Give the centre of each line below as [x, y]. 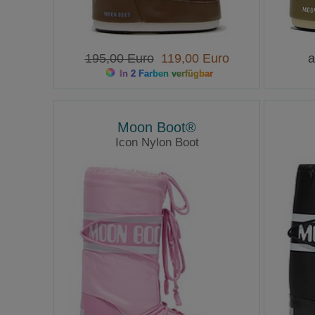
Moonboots [157, 157]
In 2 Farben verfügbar [165, 74]
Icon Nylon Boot [157, 142]
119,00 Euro [191, 59]
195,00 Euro [119, 59]
